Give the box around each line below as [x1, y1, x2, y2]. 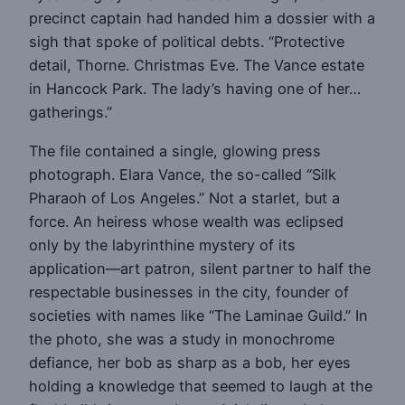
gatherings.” [29, 103, 112, 122]
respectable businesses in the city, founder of [29, 282, 349, 301]
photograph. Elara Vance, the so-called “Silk [29, 165, 336, 184]
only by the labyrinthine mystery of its [29, 235, 296, 254]
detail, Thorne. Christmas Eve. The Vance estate [29, 56, 364, 75]
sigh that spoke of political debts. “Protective [29, 33, 344, 52]
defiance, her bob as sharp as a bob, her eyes [29, 353, 351, 372]
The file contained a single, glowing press [29, 141, 321, 160]
